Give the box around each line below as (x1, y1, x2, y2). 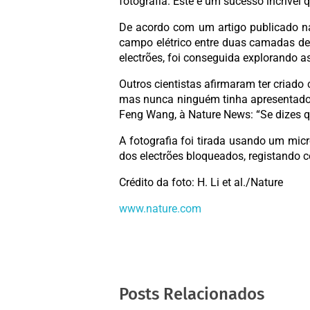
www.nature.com (119, 202, 201, 216)
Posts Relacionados (119, 284, 264, 304)
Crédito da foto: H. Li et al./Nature (119, 176, 283, 190)
